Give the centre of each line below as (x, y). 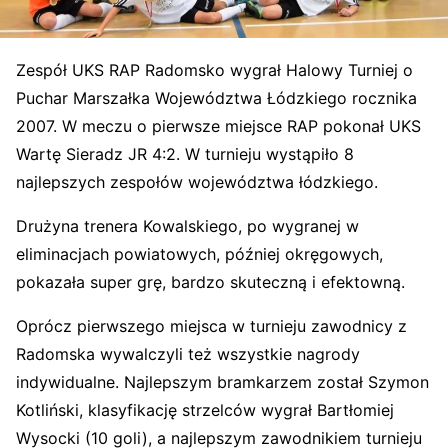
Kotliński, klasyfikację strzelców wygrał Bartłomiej (205, 410)
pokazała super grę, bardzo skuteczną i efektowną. (210, 282)
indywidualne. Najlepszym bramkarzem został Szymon (222, 382)
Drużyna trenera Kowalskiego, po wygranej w (187, 226)
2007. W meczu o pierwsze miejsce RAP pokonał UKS (218, 126)
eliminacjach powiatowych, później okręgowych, (199, 254)
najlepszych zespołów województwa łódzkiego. (197, 182)
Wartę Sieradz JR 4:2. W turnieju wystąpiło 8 (185, 154)
